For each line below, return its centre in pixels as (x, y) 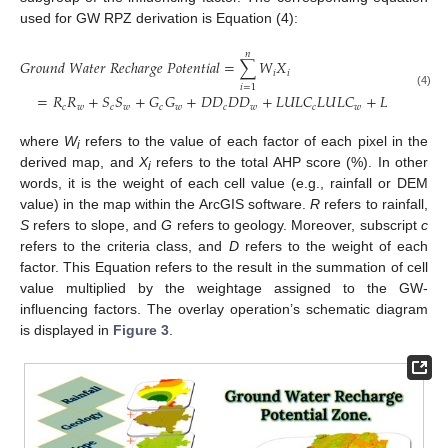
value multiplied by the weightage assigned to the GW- (224, 287)
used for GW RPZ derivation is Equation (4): (159, 18)
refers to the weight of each (333, 245)
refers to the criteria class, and (124, 245)
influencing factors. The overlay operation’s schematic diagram (224, 308)
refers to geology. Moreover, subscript (297, 224)
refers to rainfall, (374, 203)
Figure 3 (141, 329)
